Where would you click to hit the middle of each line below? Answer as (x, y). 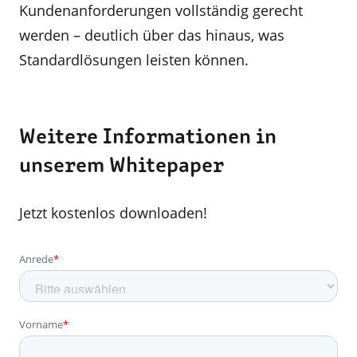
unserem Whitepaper (122, 166)
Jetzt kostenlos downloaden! (113, 212)
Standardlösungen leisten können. (134, 60)
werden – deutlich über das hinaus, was (152, 35)
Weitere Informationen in (148, 137)
